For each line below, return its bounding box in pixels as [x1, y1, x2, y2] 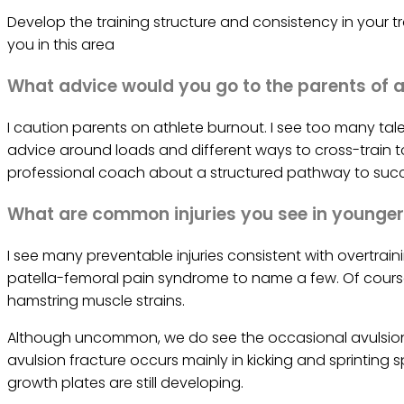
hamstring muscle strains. [7, 290, 185, 311]
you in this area [7, 34, 115, 55]
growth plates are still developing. [7, 372, 243, 393]
